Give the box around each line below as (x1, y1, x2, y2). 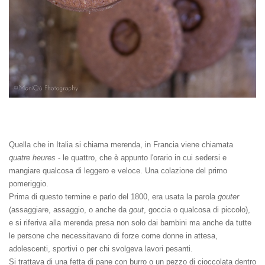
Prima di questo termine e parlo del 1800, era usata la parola (9, 192, 218, 201)
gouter (218, 192, 239, 201)
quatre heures (9, 153, 56, 162)
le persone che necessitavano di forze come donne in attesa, (9, 231, 218, 240)
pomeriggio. (9, 179, 49, 188)
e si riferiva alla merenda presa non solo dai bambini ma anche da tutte (9, 218, 251, 227)
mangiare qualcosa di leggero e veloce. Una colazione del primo (9, 166, 227, 175)
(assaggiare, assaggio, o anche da (9, 205, 129, 214)
